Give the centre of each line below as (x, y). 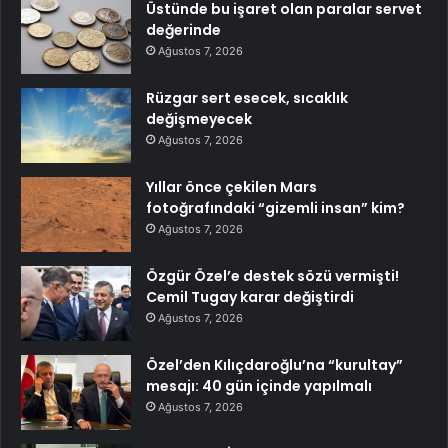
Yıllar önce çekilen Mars (231, 187)
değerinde (183, 30)
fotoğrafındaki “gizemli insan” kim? (275, 208)
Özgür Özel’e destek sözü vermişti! (272, 276)
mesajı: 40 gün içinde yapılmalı (259, 386)
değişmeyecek (199, 119)
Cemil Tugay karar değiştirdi (250, 297)
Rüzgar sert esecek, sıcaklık (247, 98)
